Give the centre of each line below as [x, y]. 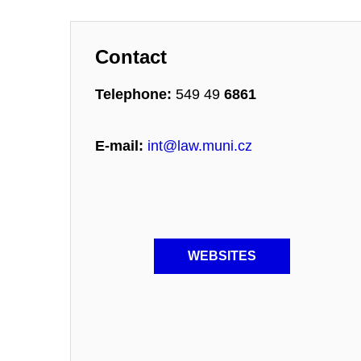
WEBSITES [222, 255]
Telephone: [133, 95]
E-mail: [121, 145]
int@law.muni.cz [200, 145]
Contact [131, 57]
